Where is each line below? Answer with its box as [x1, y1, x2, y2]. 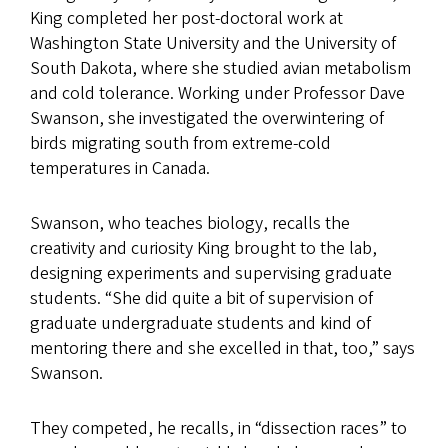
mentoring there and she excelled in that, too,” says [30, 335, 415, 361]
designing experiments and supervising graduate [30, 260, 392, 286]
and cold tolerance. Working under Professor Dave [30, 80, 405, 106]
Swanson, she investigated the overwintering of [30, 105, 384, 131]
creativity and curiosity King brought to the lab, [30, 235, 377, 261]
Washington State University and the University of [30, 30, 396, 56]
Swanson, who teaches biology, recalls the [30, 210, 350, 236]
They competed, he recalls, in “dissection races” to [30, 415, 407, 441]
